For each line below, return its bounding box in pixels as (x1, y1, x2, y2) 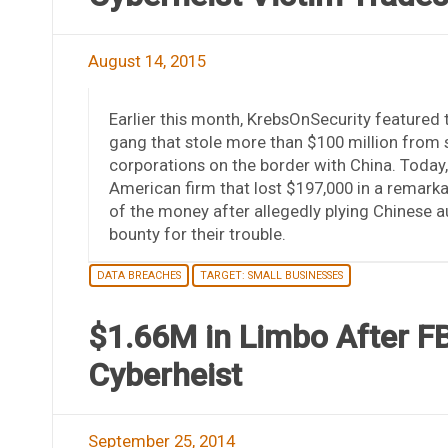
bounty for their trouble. (108, 223, 286, 244)
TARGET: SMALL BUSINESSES (199, 268, 343, 282)
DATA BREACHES (96, 268, 181, 282)
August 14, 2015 (87, 50, 206, 71)
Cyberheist (87, 355, 242, 394)
